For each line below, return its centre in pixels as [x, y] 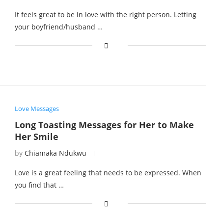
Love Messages [37, 108]
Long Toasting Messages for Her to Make [104, 124]
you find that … [39, 185]
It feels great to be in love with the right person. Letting [105, 15]
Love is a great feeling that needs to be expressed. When [108, 172]
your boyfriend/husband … [58, 27]
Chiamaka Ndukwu [55, 153]
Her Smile [36, 136]
